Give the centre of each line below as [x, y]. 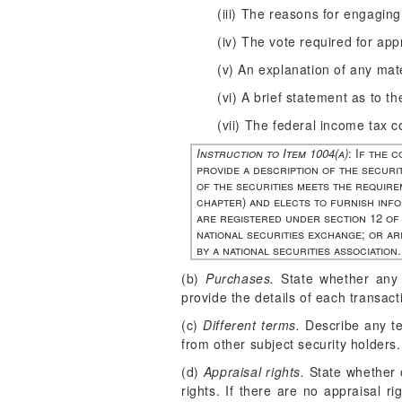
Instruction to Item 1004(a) [272, 153]
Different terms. [252, 325]
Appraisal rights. [254, 371]
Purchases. [240, 278]
